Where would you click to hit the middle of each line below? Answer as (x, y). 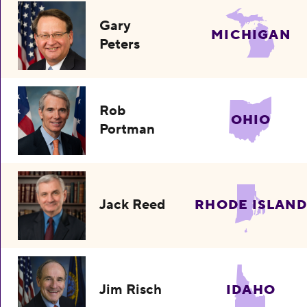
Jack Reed (133, 205)
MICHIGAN (251, 35)
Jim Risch (131, 290)
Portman (127, 129)
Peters (120, 44)
